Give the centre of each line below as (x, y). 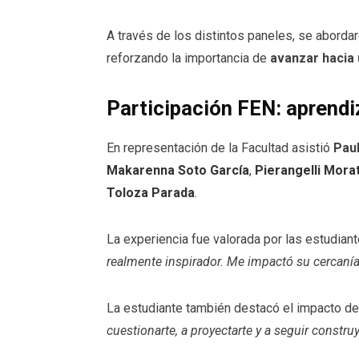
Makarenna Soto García (178, 171)
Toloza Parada (151, 193)
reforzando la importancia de (188, 58)
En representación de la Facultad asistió (220, 148)
